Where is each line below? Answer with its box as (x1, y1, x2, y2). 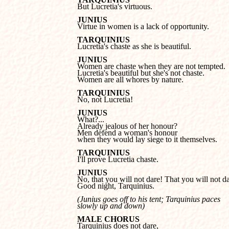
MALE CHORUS (77, 215, 140, 223)
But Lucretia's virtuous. (77, 2, 152, 11)
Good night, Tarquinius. (77, 181, 154, 190)
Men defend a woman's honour (77, 128, 179, 137)
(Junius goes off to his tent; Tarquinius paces (77, 195, 222, 203)
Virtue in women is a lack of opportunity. (77, 22, 209, 31)
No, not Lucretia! (77, 95, 133, 104)
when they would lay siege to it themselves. (77, 135, 217, 144)
